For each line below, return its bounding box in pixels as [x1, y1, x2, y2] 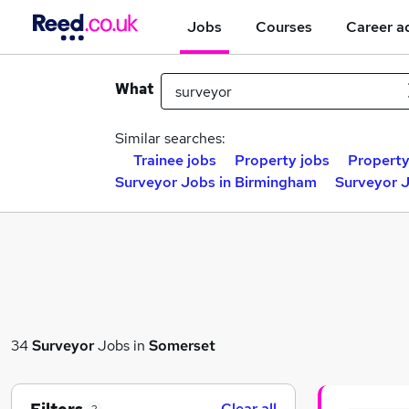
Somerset [149, 335, 215, 355]
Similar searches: [115, 129, 225, 148]
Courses [256, 16, 312, 37]
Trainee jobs [133, 151, 216, 170]
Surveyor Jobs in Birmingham [115, 173, 317, 192]
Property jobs [235, 151, 330, 170]
